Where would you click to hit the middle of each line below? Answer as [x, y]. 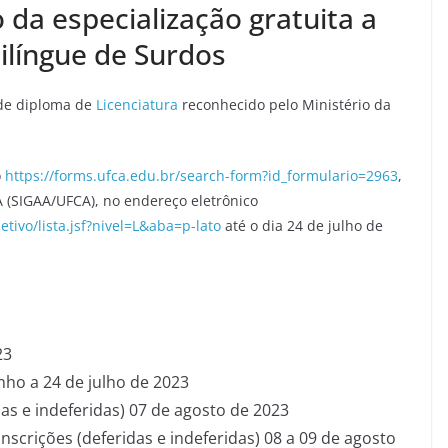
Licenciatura [137, 104]
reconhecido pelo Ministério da [284, 104]
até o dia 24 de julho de [302, 225]
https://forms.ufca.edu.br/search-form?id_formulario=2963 [201, 175]
